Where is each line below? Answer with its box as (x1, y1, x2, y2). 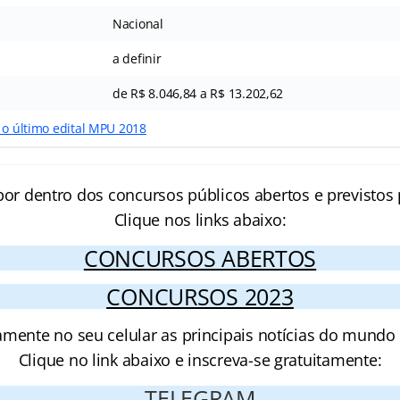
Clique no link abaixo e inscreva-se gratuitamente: (18, 349, 382, 371)
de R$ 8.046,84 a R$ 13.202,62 (112, 85, 284, 102)
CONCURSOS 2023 (106, 281, 294, 312)
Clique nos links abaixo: (113, 209, 287, 230)
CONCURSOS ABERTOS (83, 243, 317, 273)
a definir (112, 50, 162, 67)
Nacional (112, 15, 163, 32)
